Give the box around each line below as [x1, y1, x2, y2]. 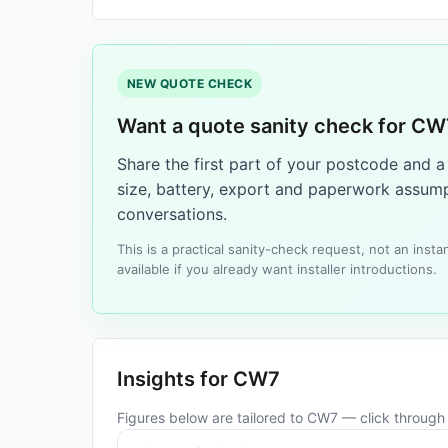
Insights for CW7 [117, 367, 280, 391]
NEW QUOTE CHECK [127, 76, 253, 91]
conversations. [117, 204, 227, 224]
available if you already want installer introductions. [117, 261, 437, 277]
